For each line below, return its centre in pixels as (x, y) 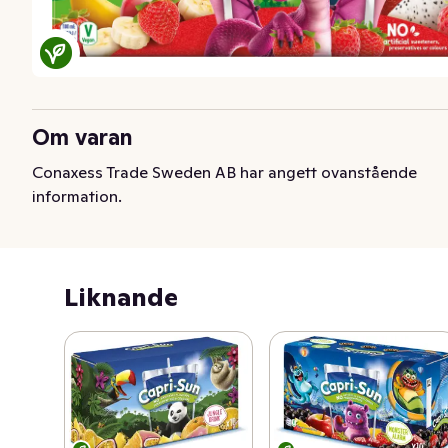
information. (77, 195)
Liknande (121, 296)
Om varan (82, 136)
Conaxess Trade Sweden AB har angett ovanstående (224, 171)
